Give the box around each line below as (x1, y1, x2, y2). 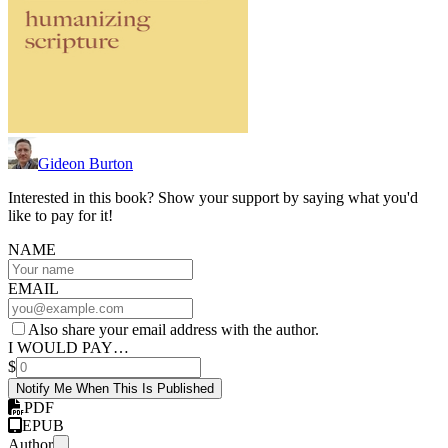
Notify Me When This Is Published (16, 381, 214, 397)
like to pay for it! (8, 207, 113, 225)
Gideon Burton (38, 155, 133, 173)
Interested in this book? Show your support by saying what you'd (8, 189, 418, 207)
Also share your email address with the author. (28, 321, 319, 339)
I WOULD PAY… (8, 339, 129, 357)
